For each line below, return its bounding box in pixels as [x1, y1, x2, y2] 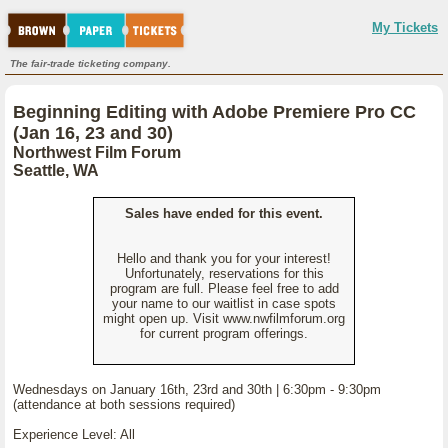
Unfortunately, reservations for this [124, 266, 324, 281]
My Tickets [372, 20, 438, 35]
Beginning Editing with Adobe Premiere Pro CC [13, 102, 416, 122]
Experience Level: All [13, 427, 135, 442]
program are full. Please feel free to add [109, 281, 339, 296]
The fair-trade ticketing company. [10, 58, 171, 69]
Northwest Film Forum [13, 144, 181, 161]
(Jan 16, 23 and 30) [13, 123, 173, 143]
